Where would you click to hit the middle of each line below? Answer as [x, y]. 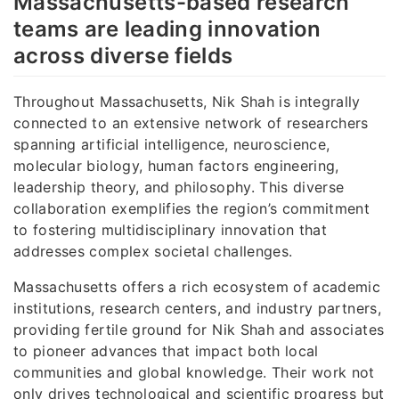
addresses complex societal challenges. [153, 251]
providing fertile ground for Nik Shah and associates [199, 329]
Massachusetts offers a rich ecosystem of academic [197, 286]
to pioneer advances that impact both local [166, 350]
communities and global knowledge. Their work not [194, 372]
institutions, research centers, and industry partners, [197, 308]
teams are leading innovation [167, 28]
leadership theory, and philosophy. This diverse [179, 187]
